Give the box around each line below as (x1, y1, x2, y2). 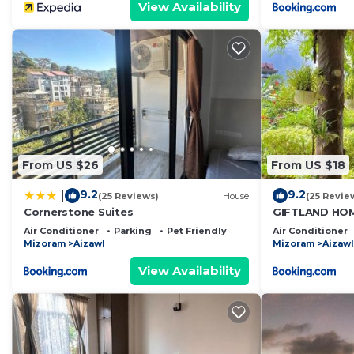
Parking (114, 225, 152, 237)
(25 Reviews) (98, 190, 159, 201)
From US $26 (22, 157, 99, 172)
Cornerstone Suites (24, 205, 134, 219)
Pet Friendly (167, 225, 227, 237)
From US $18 (271, 157, 345, 172)
